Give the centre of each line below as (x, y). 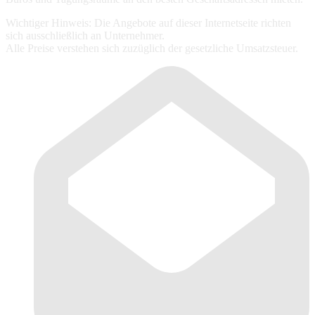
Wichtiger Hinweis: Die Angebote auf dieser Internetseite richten (148, 23)
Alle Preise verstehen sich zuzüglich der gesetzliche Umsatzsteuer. (152, 49)
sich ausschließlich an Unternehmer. (85, 36)
